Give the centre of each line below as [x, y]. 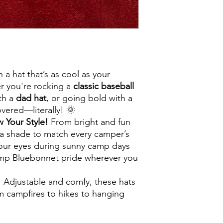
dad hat [31, 98]
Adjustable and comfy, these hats [68, 182]
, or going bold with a [89, 98]
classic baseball [104, 86]
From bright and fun [89, 122]
